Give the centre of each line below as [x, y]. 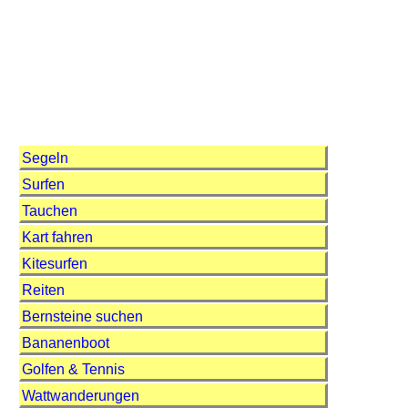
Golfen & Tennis [73, 370]
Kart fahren [57, 238]
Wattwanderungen [81, 396]
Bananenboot [66, 343]
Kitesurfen [55, 264]
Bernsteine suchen [82, 317]
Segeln [45, 158]
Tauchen [50, 211]
